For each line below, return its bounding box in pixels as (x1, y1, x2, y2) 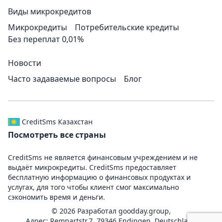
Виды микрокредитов (8, 6, 91, 17)
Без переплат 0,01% (8, 34, 84, 45)
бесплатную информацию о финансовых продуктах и (8, 172, 191, 182)
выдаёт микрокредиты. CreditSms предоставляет (8, 163, 176, 172)
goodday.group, (118, 206, 171, 216)
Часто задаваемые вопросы (8, 73, 116, 84)
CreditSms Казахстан (22, 117, 93, 126)
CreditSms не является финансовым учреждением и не (8, 153, 198, 162)
